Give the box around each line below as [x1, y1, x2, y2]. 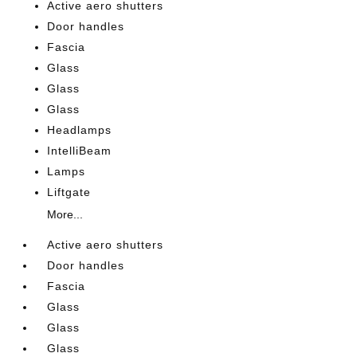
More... [47, 207, 84, 221]
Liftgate [47, 185, 92, 198]
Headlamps [47, 123, 112, 136]
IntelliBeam [47, 143, 112, 157]
